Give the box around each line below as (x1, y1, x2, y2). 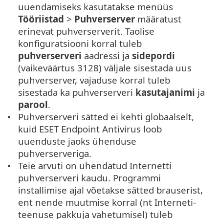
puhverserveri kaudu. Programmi (18, 171, 161, 184)
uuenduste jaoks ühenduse (18, 134, 137, 147)
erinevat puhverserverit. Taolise (18, 24, 155, 37)
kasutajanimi (135, 86, 196, 98)
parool (18, 98, 48, 110)
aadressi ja (82, 49, 132, 62)
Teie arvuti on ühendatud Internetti (18, 159, 172, 172)
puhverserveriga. (18, 147, 92, 159)
